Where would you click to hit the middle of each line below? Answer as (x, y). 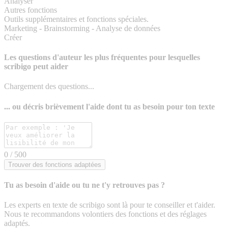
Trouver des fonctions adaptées (55, 164)
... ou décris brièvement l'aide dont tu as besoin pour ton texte (109, 106)
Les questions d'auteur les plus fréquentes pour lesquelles (102, 58)
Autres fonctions (31, 10)
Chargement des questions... (49, 87)
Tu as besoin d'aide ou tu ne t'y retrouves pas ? (84, 185)
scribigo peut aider (36, 67)
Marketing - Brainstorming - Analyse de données (82, 28)
